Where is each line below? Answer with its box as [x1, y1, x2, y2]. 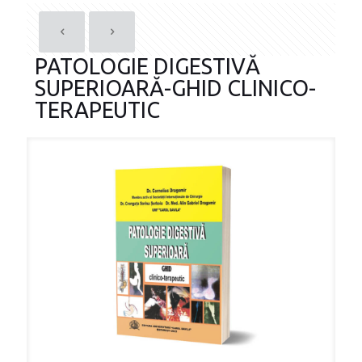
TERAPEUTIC [35, 98, 160, 122]
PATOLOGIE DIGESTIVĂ [35, 54, 260, 78]
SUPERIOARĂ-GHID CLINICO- [35, 76, 316, 100]
